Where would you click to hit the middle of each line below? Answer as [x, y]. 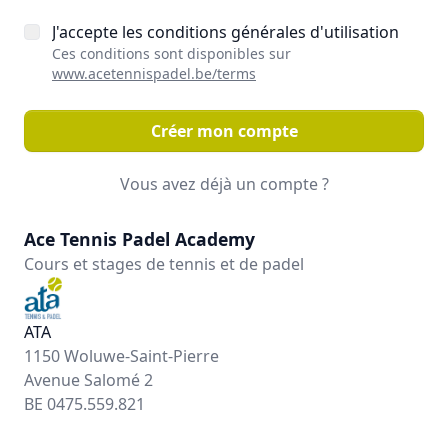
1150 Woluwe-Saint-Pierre [121, 355]
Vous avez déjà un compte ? [224, 183]
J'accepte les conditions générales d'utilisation [225, 31]
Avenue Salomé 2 [88, 379]
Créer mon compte [224, 130]
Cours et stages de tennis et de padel [164, 263]
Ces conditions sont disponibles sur [171, 53]
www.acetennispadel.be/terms [154, 73]
